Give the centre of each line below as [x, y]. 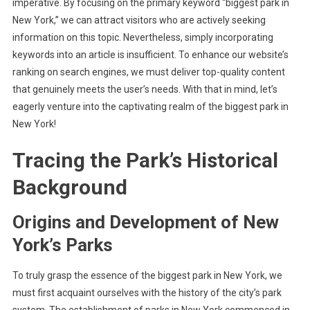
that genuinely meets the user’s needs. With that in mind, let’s [145, 89]
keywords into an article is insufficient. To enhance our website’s [150, 55]
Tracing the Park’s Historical [145, 160]
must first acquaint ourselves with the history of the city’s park [147, 293]
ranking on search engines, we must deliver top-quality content [148, 72]
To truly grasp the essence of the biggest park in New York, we [147, 275]
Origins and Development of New [145, 222]
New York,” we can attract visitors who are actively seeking [139, 20]
